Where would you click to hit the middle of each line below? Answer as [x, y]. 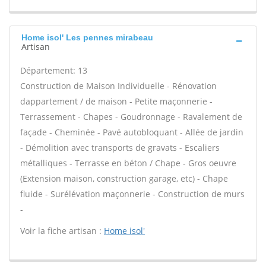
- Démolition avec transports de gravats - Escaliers [120, 148]
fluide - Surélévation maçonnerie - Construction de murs [132, 194]
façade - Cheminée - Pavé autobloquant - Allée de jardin [132, 132]
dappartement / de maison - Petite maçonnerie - [116, 101]
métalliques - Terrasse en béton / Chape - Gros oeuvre [128, 163]
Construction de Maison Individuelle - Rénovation [118, 86]
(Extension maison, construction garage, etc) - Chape [124, 178]
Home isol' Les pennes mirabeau [87, 37]
